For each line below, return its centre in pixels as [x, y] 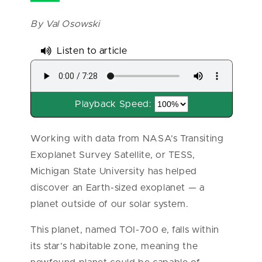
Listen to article [92, 51]
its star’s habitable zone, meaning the [114, 247]
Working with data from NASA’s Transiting [127, 139]
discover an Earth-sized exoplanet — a [118, 188]
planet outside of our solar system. [111, 204]
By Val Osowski [65, 24]
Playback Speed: [113, 104]
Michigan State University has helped [114, 172]
